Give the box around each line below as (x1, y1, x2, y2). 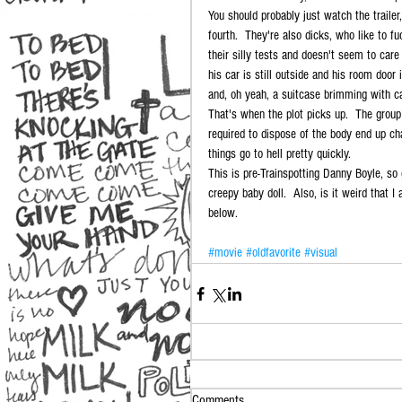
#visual (304, 245, 337, 260)
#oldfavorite (246, 245, 301, 260)
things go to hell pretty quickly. (208, 146, 354, 162)
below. (208, 205, 241, 221)
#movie (208, 245, 242, 260)
